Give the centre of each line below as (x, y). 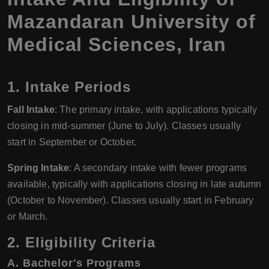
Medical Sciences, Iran (117, 44)
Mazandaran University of (131, 21)
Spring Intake (38, 168)
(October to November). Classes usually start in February (131, 200)
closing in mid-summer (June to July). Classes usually (124, 125)
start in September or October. (72, 142)
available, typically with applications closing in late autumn (134, 184)
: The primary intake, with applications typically (156, 109)
